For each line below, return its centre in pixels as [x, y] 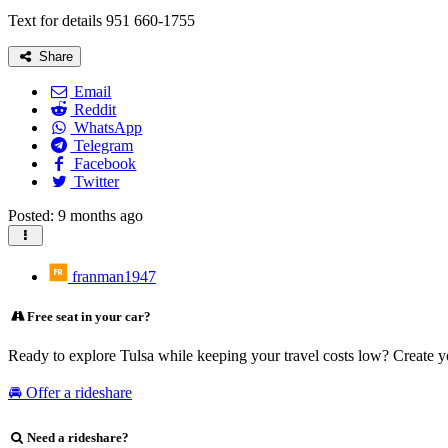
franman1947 [112, 277]
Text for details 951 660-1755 [101, 21]
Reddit [93, 110]
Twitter [95, 182]
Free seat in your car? [88, 316]
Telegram [102, 146]
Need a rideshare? [77, 437]
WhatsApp [106, 128]
